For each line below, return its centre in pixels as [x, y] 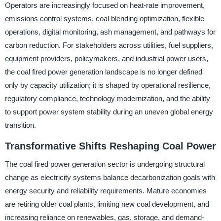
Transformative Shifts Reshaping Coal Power [110, 146]
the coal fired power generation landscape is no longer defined [103, 72]
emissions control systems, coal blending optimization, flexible [104, 19]
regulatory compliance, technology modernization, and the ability [107, 99]
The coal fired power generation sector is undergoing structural [105, 164]
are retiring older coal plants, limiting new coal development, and [107, 204]
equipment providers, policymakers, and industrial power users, [106, 59]
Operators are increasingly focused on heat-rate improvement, [105, 5]
